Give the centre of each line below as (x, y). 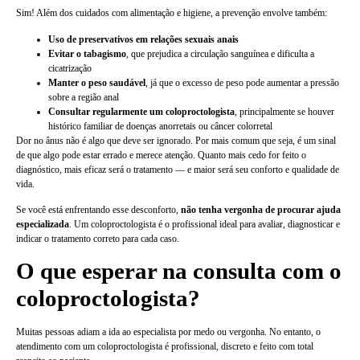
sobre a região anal (84, 97)
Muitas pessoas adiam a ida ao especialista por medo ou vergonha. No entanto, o (168, 332)
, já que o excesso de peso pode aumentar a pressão (242, 82)
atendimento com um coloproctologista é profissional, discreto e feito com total (165, 347)
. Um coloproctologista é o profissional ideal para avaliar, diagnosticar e (205, 225)
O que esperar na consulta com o (179, 271)
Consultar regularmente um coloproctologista (141, 111)
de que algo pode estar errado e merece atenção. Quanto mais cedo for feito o (161, 155)
